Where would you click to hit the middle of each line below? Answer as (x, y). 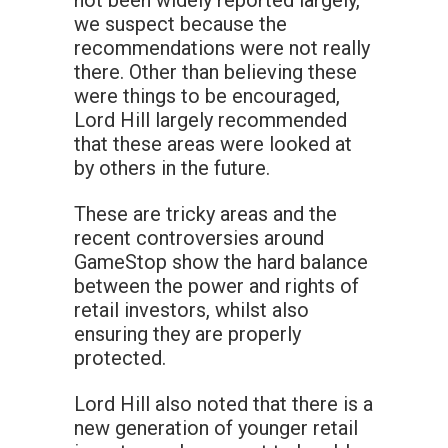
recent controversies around (199, 238)
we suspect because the (180, 24)
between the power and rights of (216, 286)
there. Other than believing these (215, 72)
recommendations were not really (222, 48)
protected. (120, 358)
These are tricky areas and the (205, 214)
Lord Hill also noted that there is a (223, 404)
